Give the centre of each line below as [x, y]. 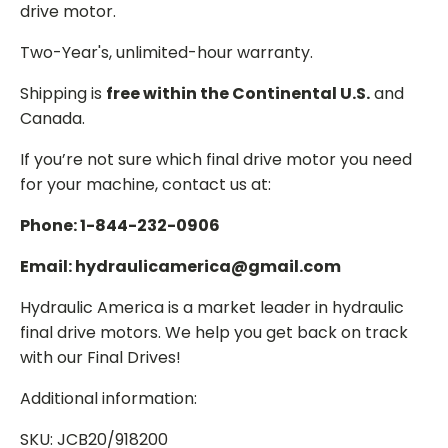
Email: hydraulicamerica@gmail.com [180, 266]
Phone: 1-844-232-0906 [120, 225]
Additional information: [108, 398]
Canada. [52, 118]
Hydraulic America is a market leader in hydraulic [212, 307]
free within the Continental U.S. [238, 93]
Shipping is [63, 93]
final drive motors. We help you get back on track [214, 332]
